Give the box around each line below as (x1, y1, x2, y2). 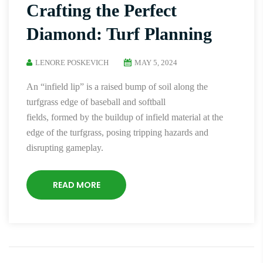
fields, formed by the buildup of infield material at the (26, 112, 223, 122)
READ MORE (52, 179, 100, 191)
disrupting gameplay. (26, 143, 103, 153)
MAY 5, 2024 (134, 58, 177, 67)
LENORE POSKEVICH (35, 58, 109, 67)
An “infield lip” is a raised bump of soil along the (26, 82, 208, 92)
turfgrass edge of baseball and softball (26, 97, 166, 107)
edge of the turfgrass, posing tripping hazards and (26, 127, 208, 137)
